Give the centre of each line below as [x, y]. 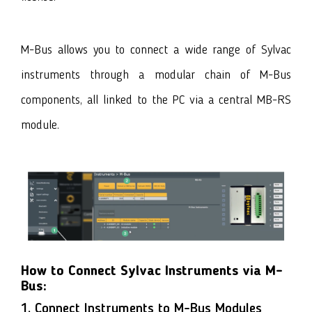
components [50, 100]
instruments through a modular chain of [140, 75]
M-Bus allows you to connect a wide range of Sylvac [156, 50]
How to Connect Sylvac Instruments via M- [152, 272]
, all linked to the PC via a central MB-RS [186, 100]
